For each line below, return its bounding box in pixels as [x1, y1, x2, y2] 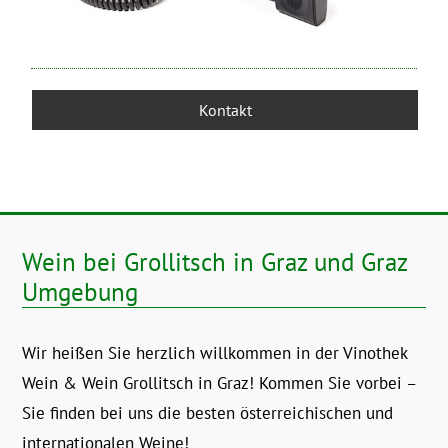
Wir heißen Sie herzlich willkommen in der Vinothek [22, 342, 408, 365]
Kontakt [198, 100, 252, 121]
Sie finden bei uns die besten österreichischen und [22, 402, 394, 425]
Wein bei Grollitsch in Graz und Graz [22, 246, 409, 279]
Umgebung [22, 276, 139, 309]
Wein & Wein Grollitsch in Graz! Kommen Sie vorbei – [22, 372, 417, 395]
